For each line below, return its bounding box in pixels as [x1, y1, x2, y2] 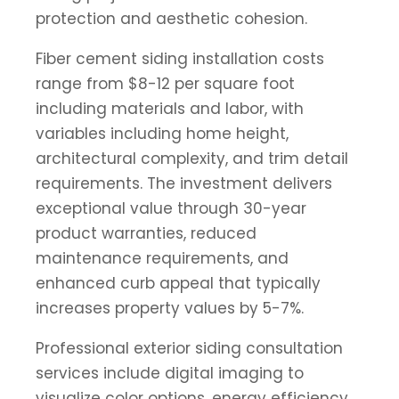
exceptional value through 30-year [36, 197, 306, 219]
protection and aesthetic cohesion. [36, 7, 307, 29]
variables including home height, [36, 122, 289, 144]
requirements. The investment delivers [36, 172, 332, 194]
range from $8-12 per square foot [36, 72, 295, 94]
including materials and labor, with [36, 97, 304, 119]
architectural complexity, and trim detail [36, 147, 348, 169]
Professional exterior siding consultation [36, 337, 343, 359]
